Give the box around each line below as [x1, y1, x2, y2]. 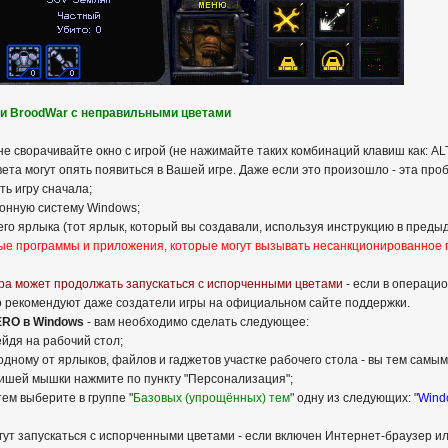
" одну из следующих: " [289, 391, 418, 405]
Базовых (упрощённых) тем [132, 391, 290, 405]
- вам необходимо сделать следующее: [83, 315, 309, 329]
